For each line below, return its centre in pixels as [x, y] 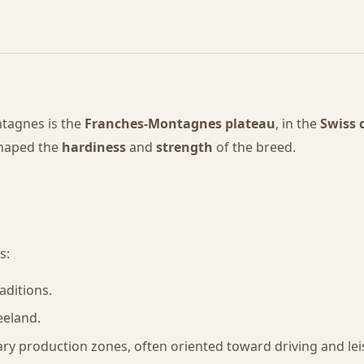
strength [184, 147]
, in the [298, 124]
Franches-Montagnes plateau [180, 124]
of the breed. [254, 147]
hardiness [94, 147]
